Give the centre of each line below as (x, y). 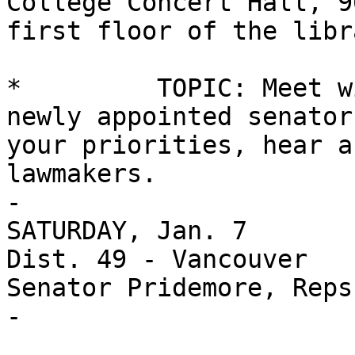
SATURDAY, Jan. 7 (127, 231)
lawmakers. (82, 174)
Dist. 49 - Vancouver (157, 260)
